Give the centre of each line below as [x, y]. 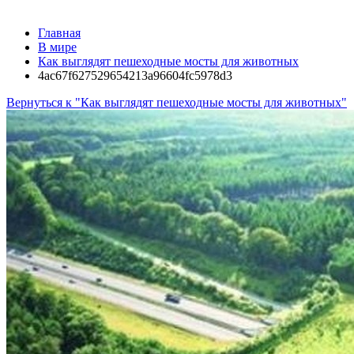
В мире [57, 47]
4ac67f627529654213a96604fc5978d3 [135, 75]
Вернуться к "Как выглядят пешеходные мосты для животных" [177, 102]
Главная [59, 33]
